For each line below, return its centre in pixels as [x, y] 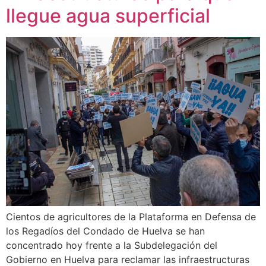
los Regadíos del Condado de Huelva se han [105, 231]
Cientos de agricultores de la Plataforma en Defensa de [131, 217]
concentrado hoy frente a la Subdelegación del [112, 246]
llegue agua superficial [108, 16]
